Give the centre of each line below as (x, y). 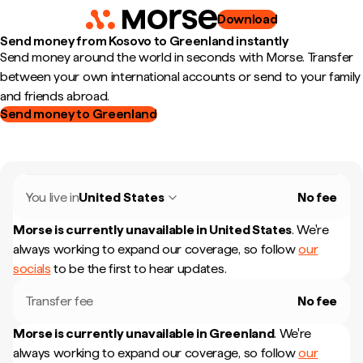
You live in (53, 197)
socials (32, 269)
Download (247, 19)
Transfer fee (60, 301)
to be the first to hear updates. (139, 269)
